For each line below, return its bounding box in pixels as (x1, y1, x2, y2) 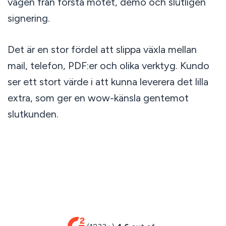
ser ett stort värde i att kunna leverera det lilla (7, 76, 208, 88)
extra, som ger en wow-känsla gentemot (7, 92, 189, 104)
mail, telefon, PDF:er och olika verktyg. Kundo (7, 60, 209, 72)
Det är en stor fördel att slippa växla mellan (7, 43, 197, 55)
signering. (7, 12, 50, 24)
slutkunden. (7, 108, 59, 120)
